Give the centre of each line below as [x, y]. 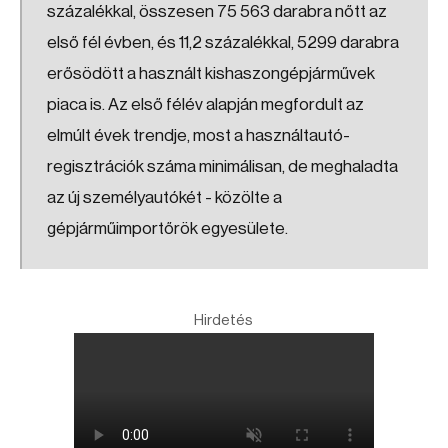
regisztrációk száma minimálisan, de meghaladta [222, 166]
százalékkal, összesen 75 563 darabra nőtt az [217, 11]
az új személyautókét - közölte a [164, 197]
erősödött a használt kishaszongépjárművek [211, 73]
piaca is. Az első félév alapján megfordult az [205, 104]
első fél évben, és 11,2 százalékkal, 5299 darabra [223, 42]
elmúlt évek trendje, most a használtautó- [198, 135]
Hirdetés [224, 320]
